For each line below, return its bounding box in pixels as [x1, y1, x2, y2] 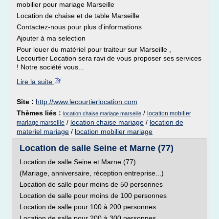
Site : [17, 98, 36, 106]
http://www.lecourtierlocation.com [36, 98, 137, 106]
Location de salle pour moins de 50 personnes [20, 180, 163, 188]
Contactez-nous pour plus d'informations [17, 23, 142, 31]
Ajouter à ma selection [17, 34, 86, 42]
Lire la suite [17, 78, 54, 86]
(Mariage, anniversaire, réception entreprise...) [20, 169, 164, 177]
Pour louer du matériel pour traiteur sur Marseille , [17, 45, 171, 53]
